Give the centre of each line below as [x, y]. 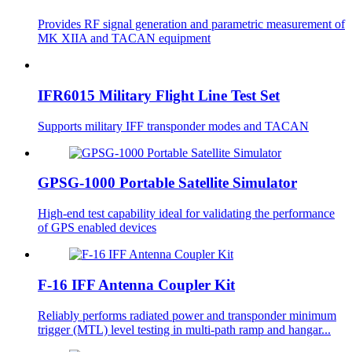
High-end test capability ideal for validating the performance [186, 214]
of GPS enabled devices [97, 228]
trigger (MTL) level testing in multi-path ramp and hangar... [184, 329]
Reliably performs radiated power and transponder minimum [187, 315]
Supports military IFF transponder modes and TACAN [173, 126]
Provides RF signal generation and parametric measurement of [191, 24]
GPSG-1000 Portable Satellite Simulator [167, 183]
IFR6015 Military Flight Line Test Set [159, 95]
